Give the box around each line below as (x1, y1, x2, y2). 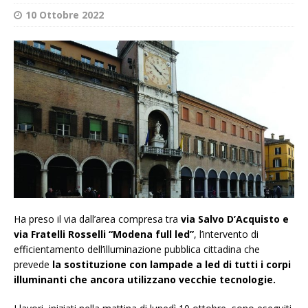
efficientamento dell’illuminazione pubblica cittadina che (14, 243, 260, 256)
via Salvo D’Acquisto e (181, 212, 289, 226)
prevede (14, 258, 52, 272)
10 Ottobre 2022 (25, 8, 104, 21)
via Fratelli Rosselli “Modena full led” (14, 228, 194, 241)
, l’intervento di (194, 228, 258, 241)
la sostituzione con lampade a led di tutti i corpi (52, 258, 291, 272)
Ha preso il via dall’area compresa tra (14, 212, 181, 226)
